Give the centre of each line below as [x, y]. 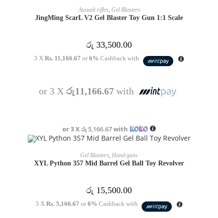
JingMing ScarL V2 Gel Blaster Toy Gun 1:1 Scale [109, 18]
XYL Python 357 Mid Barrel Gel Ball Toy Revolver [109, 163]
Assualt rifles [93, 9]
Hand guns [125, 155]
